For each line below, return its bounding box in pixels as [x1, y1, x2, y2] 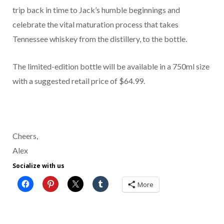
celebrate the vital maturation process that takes [12, 19, 178, 29]
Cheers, [12, 130, 38, 140]
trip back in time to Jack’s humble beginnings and [12, 4, 180, 14]
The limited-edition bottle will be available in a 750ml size [12, 61, 209, 71]
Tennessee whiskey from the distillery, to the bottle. [12, 33, 187, 43]
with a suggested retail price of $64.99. [12, 75, 145, 85]
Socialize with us [12, 161, 64, 170]
